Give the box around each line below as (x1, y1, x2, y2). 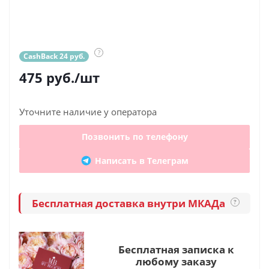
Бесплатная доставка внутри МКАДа (31, 196, 228, 210)
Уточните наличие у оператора (19, 106, 157, 118)
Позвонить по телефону (81, 131, 188, 142)
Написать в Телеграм (95, 155, 189, 166)
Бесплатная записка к (118, 243, 234, 256)
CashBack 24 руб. (23, 51, 85, 61)
